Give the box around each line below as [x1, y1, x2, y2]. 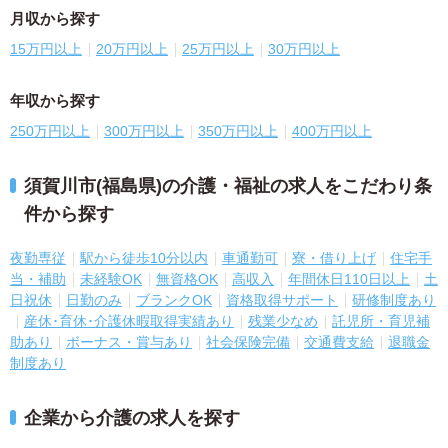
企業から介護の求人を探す [24, 408, 240, 428]
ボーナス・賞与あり [66, 334, 192, 350]
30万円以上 [268, 41, 340, 57]
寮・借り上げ [292, 250, 376, 266]
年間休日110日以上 [288, 271, 410, 287]
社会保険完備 [206, 334, 290, 350]
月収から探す [10, 10, 100, 27]
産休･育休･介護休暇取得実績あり [24, 313, 234, 329]
